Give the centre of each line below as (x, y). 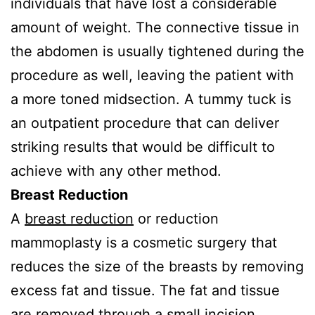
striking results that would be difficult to (143, 147)
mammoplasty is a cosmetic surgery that (144, 243)
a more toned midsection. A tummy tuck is (151, 99)
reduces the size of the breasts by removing (157, 266)
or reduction (176, 219)
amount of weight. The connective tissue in (155, 27)
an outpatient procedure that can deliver (145, 123)
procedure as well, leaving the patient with (152, 75)
